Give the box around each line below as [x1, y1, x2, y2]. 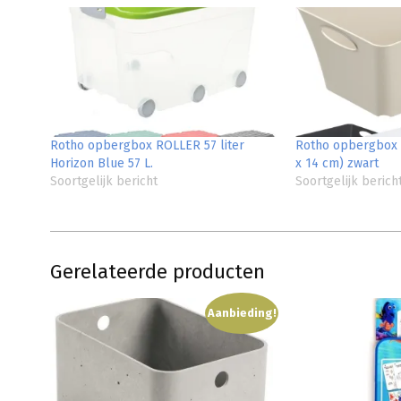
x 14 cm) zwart [294, 156, 379, 172]
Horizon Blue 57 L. [50, 156, 153, 172]
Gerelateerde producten [50, 260, 265, 285]
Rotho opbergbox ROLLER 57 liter [50, 138, 244, 154]
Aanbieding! [207, 306, 277, 320]
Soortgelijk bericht [50, 174, 158, 190]
